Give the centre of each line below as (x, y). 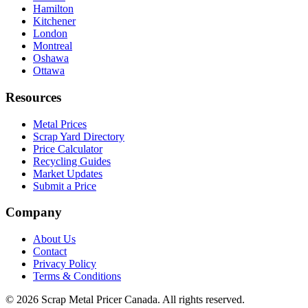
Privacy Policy (65, 263)
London (50, 34)
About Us (54, 239)
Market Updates (68, 173)
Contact (50, 251)
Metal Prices (60, 124)
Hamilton (53, 9)
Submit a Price (65, 186)
